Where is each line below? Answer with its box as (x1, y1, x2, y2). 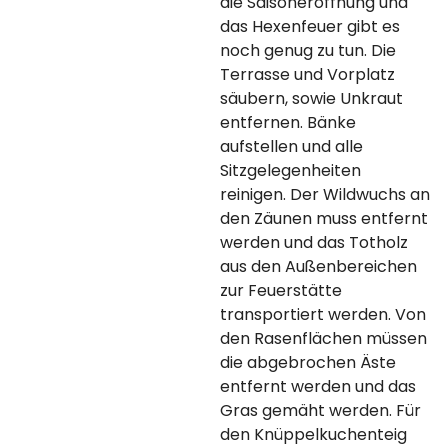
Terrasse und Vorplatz (219, 63, 395, 86)
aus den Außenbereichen (219, 255, 417, 278)
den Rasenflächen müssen (219, 327, 427, 350)
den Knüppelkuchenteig (219, 423, 407, 446)
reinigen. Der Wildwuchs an (219, 183, 430, 206)
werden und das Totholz (219, 231, 408, 254)
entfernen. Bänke (219, 111, 356, 134)
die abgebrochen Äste (219, 351, 396, 374)
